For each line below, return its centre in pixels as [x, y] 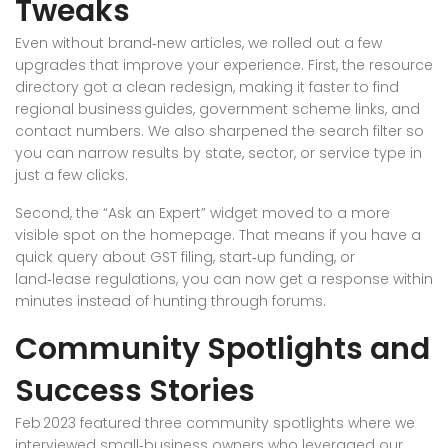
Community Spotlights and [222, 349]
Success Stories [135, 391]
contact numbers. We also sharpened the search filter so [219, 131]
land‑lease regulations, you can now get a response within [224, 279]
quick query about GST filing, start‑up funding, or [185, 257]
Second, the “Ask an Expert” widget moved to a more [202, 213]
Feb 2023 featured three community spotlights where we [215, 423]
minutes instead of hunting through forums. [170, 301]
